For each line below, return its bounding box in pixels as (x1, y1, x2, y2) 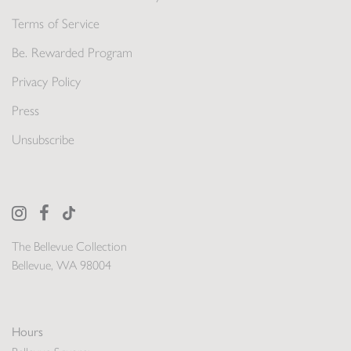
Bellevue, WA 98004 (12, 258, 111, 273)
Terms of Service (12, 16, 100, 32)
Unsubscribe (12, 132, 74, 148)
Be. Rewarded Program (12, 45, 132, 61)
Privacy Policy (12, 74, 81, 90)
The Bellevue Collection (12, 239, 127, 255)
